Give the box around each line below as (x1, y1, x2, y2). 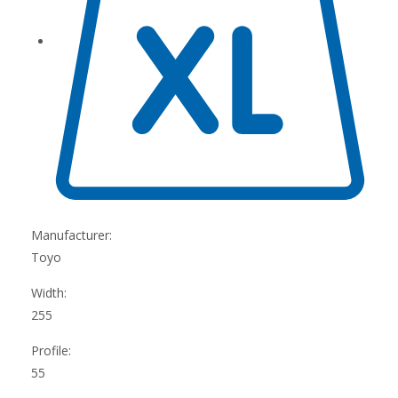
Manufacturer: (31, 226, 112, 243)
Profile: (31, 341, 71, 359)
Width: (31, 283, 67, 301)
